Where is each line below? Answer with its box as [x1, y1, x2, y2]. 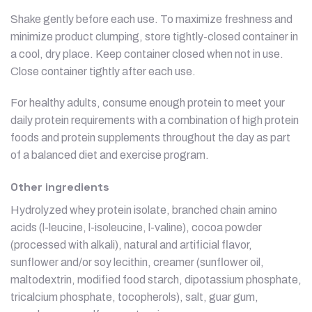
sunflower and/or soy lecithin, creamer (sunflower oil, [10, 256, 264, 269]
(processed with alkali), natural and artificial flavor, [10, 239, 252, 251]
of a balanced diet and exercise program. [10, 149, 209, 162]
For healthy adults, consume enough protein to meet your [10, 97, 285, 109]
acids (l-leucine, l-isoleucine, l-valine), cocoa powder [10, 221, 262, 234]
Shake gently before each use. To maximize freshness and [10, 13, 292, 25]
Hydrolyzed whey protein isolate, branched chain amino [10, 204, 277, 217]
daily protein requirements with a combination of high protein [10, 114, 299, 127]
